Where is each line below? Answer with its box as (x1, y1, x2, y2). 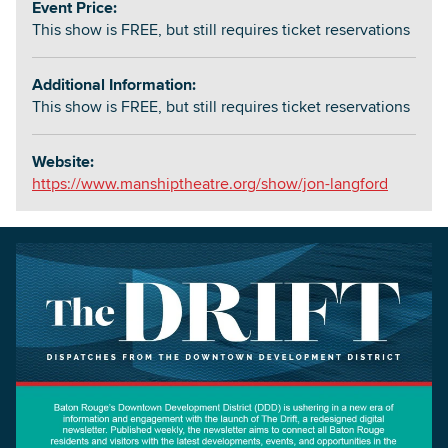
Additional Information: (32, 72, 196, 96)
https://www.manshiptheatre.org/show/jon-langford (32, 171, 388, 195)
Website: (32, 149, 94, 173)
